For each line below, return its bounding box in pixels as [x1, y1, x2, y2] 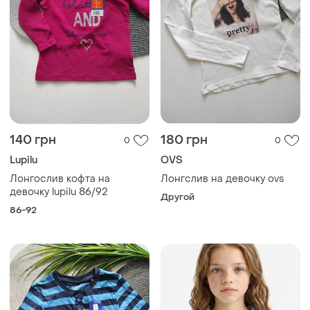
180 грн [161, 132, 208, 148]
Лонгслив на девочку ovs [161, 172, 284, 185]
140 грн [10, 132, 56, 148]
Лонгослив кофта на [10, 172, 110, 185]
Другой [161, 191, 194, 203]
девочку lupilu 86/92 [10, 185, 107, 199]
